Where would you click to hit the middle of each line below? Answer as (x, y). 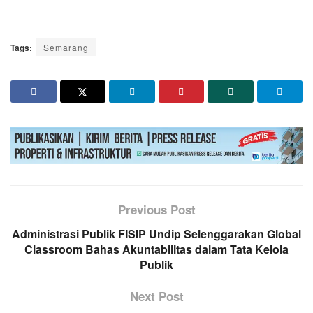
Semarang (66, 47)
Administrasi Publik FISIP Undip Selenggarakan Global (156, 234)
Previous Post (156, 210)
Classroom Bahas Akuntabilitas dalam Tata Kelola (156, 249)
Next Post (156, 297)
